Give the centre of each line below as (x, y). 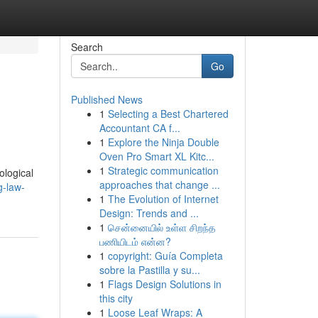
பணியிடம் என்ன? (135, 241)
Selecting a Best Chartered (168, 114)
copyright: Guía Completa (165, 256)
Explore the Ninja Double (163, 142)
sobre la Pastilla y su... (149, 270)
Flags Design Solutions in (164, 284)
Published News (106, 99)
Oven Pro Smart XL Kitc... (157, 156)
